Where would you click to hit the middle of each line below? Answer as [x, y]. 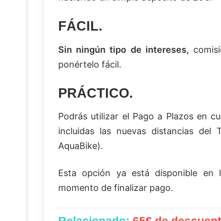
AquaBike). [81, 146]
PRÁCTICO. [96, 93]
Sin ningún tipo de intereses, [124, 49]
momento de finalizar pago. [116, 188]
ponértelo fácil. [90, 64]
